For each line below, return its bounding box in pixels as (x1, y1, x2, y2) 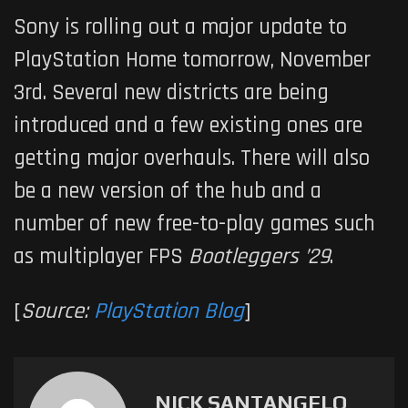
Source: (21, 296, 94, 326)
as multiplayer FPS (14, 241, 189, 271)
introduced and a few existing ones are (14, 110, 362, 140)
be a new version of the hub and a (14, 176, 321, 206)
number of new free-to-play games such (14, 209, 375, 239)
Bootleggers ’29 (189, 241, 330, 271)
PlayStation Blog (94, 296, 244, 326)
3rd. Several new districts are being (14, 77, 329, 107)
